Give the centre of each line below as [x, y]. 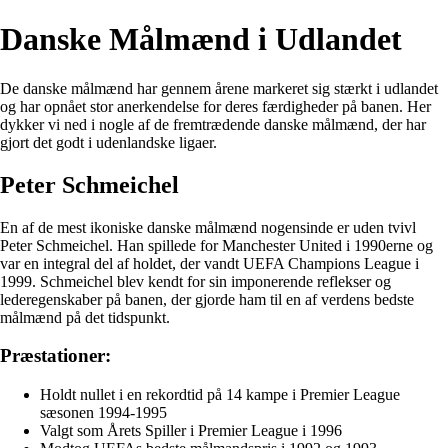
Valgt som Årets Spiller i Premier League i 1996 [191, 431]
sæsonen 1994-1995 [103, 413]
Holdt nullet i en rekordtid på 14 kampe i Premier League [220, 395]
